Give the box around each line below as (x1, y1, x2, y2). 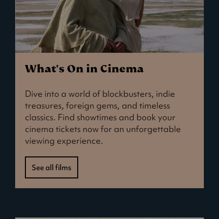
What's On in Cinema (25, 62, 144, 76)
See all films (32, 163, 72, 173)
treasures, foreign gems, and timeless (25, 100, 171, 111)
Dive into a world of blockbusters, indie (25, 88, 175, 100)
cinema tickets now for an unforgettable (25, 124, 181, 135)
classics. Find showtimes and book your (25, 112, 176, 123)
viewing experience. (25, 135, 104, 147)
